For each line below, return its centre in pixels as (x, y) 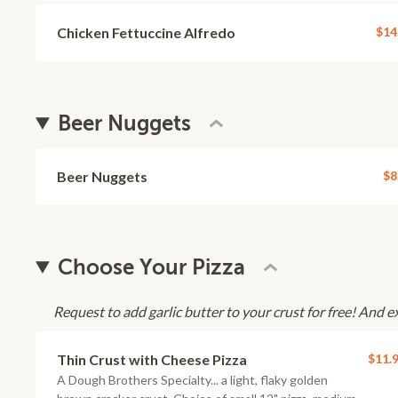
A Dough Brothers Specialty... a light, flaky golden (192, 380)
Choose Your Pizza (152, 267)
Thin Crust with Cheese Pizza (152, 359)
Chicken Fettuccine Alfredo (146, 32)
